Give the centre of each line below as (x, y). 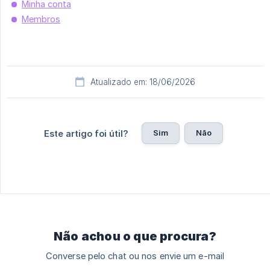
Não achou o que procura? (135, 237)
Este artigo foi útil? (86, 134)
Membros (41, 19)
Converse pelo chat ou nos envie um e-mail (135, 256)
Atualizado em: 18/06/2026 (143, 82)
